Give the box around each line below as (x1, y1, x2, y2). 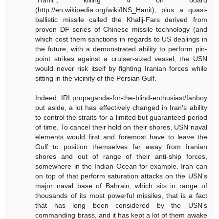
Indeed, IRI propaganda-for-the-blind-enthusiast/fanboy (35, 93, 207, 102)
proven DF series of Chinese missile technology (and (35, 25, 207, 33)
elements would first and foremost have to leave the (35, 132, 207, 141)
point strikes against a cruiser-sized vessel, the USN (35, 54, 207, 63)
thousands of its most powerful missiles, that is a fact (35, 191, 207, 199)
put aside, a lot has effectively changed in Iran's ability (35, 103, 207, 111)
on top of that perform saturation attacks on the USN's (35, 172, 207, 180)
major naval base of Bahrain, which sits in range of (35, 181, 207, 190)
